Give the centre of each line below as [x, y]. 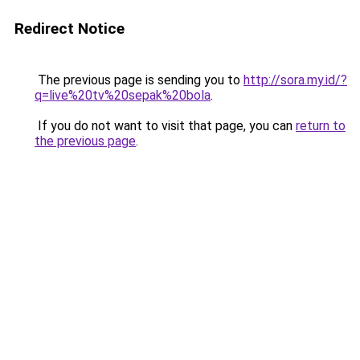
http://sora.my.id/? [295, 80]
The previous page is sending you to [139, 80]
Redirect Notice [70, 29]
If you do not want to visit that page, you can [165, 126]
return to [321, 126]
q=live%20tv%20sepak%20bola [123, 95]
